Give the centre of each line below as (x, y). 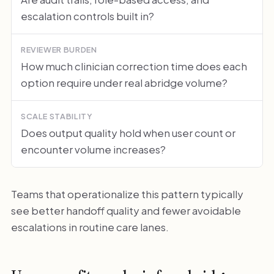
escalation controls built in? (87, 16)
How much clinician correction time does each (134, 66)
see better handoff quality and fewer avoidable (126, 210)
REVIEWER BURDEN (59, 50)
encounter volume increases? (93, 149)
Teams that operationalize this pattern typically (127, 194)
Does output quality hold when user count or (128, 132)
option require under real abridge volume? (124, 82)
